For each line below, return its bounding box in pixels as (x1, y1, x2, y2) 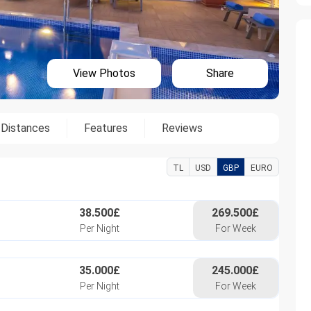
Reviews (161, 121, 203, 135)
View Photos (73, 67, 135, 81)
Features (83, 121, 128, 135)
